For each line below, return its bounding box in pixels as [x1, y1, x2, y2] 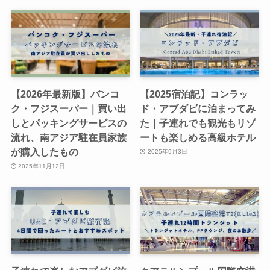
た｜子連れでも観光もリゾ [140, 117, 256, 128]
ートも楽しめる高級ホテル [140, 131, 256, 143]
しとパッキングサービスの [10, 117, 127, 128]
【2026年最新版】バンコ [10, 88, 119, 99]
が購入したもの [10, 146, 78, 157]
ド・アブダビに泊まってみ [140, 102, 256, 114]
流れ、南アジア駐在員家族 [10, 131, 127, 143]
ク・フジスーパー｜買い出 [10, 102, 127, 114]
